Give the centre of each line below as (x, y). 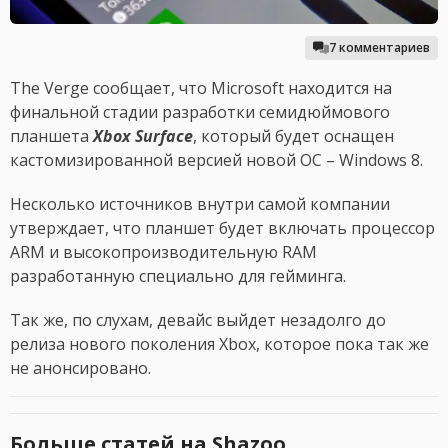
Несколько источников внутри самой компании (200, 204)
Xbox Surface (143, 136)
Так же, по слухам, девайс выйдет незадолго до (198, 320)
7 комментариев (379, 48)
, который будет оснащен (293, 136)
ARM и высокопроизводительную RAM (163, 252)
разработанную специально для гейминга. (182, 276)
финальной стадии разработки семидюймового (200, 112)
